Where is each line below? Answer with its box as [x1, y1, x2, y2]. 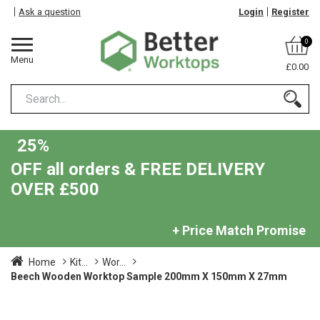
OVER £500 [11, 179, 99, 199]
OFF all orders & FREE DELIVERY [11, 159, 265, 179]
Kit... [70, 256, 88, 268]
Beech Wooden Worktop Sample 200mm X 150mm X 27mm [11, 270, 287, 282]
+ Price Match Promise [172, 222, 306, 238]
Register [271, 6, 309, 17]
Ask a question [19, 6, 81, 17]
